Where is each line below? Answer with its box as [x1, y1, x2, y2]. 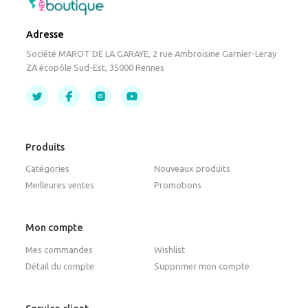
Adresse [26, 28, 65, 40]
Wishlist [154, 245, 185, 255]
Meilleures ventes [25, 180, 95, 190]
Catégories [25, 164, 70, 174]
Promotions [154, 180, 201, 190]
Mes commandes [25, 245, 93, 255]
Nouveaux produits [154, 164, 230, 174]
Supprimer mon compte [154, 261, 250, 272]
